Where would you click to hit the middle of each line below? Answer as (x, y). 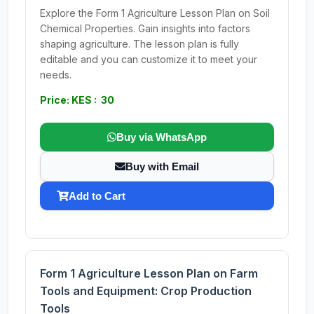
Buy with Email (162, 166)
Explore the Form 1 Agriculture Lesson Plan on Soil (155, 13)
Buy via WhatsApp (162, 137)
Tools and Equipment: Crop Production (146, 291)
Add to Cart (97, 196)
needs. (56, 75)
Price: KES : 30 (77, 100)
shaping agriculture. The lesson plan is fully (139, 44)
